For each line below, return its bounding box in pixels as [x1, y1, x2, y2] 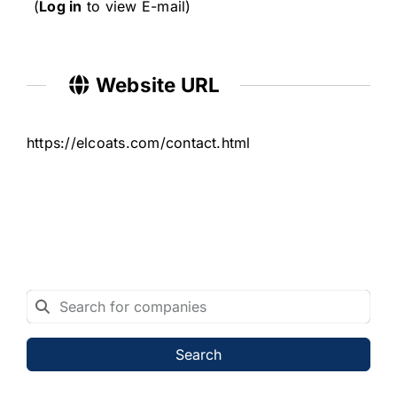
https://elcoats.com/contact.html [26, 134, 251, 152]
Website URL [90, 72, 221, 97]
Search [175, 346, 222, 364]
